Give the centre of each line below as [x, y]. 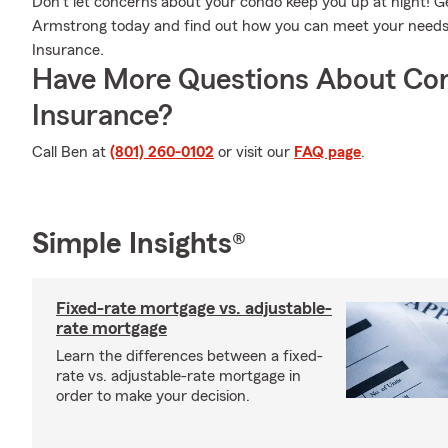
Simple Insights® [139, 244]
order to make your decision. [153, 396]
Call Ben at [71, 152]
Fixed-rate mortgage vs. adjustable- [194, 308]
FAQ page [327, 152]
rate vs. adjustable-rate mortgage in [178, 376]
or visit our [254, 152]
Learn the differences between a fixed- [189, 356]
